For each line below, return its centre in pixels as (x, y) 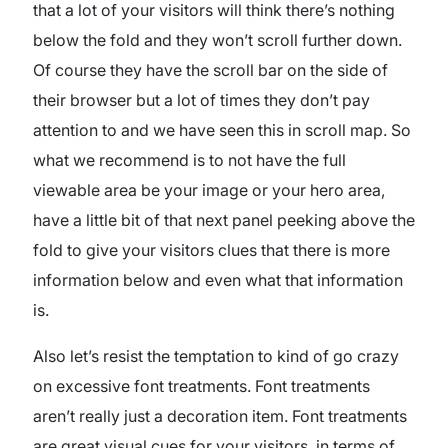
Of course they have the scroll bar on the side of (210, 69)
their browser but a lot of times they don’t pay (201, 99)
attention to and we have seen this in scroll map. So (222, 129)
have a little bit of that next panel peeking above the (224, 219)
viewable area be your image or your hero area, (209, 189)
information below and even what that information (218, 279)
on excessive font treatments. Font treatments (201, 385)
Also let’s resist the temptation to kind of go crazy (216, 355)
